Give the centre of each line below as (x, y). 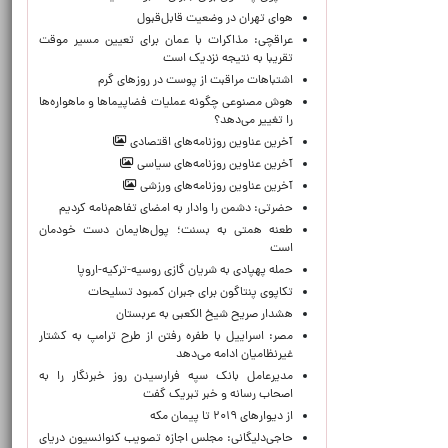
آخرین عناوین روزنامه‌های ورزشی (215, 187)
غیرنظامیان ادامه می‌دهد (234, 355)
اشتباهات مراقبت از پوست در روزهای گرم (195, 81)
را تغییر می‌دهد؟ (253, 121)
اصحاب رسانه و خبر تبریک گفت (218, 395)
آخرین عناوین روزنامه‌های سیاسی (213, 165)
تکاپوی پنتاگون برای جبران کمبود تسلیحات (190, 293)
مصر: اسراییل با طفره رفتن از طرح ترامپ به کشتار (166, 337)
